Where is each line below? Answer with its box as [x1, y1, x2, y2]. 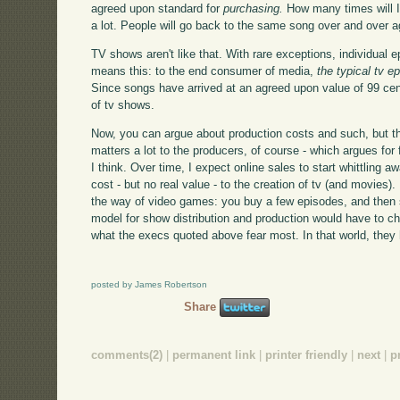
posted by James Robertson [91, 279, 208, 289]
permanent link [172, 348, 256, 362]
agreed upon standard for [91, 2, 224, 16]
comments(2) [91, 348, 163, 362]
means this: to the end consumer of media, [91, 64, 318, 79]
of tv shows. [91, 98, 155, 112]
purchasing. [223, 2, 284, 16]
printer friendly [265, 348, 348, 362]
